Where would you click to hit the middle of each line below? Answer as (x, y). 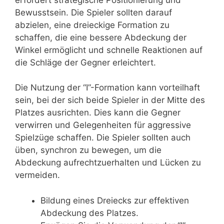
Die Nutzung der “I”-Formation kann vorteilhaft (107, 88)
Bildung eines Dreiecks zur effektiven (115, 200)
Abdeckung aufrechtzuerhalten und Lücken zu (108, 163)
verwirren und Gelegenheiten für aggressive (103, 125)
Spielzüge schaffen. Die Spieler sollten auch (103, 138)
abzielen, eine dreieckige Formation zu (92, 25)
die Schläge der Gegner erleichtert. (85, 62)
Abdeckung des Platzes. (89, 213)
